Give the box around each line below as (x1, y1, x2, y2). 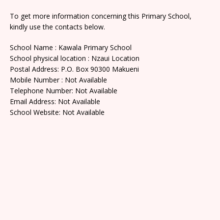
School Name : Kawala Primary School (10, 42, 132, 52)
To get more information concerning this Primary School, (10, 11, 192, 21)
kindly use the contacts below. (10, 22, 105, 31)
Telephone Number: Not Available (10, 85, 117, 95)
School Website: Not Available (10, 107, 105, 117)
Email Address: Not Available (10, 96, 100, 106)
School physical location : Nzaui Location (10, 53, 139, 63)
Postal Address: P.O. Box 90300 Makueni (10, 64, 139, 74)
